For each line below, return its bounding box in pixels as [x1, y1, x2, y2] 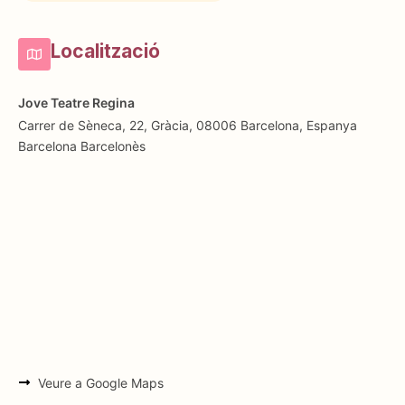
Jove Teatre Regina [18, 94, 135, 110]
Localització [51, 39, 160, 62]
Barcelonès [80, 137, 146, 154]
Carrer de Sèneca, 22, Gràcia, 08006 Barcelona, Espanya [18, 117, 357, 133]
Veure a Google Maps [38, 374, 164, 391]
